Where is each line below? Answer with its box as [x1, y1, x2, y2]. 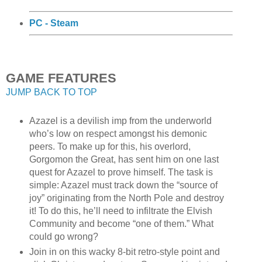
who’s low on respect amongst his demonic [29, 129, 207, 139]
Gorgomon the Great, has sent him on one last [29, 154, 219, 165]
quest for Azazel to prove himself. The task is [29, 167, 213, 178]
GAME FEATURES [6, 71, 116, 86]
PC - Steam [29, 18, 78, 28]
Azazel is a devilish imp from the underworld [29, 116, 212, 126]
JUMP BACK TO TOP [6, 87, 97, 98]
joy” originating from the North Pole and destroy [29, 193, 224, 204]
